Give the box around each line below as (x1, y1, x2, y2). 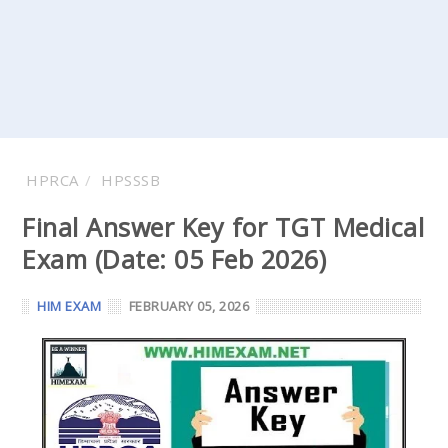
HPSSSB (101, 170, 160, 190)
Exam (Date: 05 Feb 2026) (22, 242, 326, 276)
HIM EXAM (37, 297, 102, 315)
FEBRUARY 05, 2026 (128, 297, 250, 315)
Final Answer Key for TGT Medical (22, 210, 424, 244)
